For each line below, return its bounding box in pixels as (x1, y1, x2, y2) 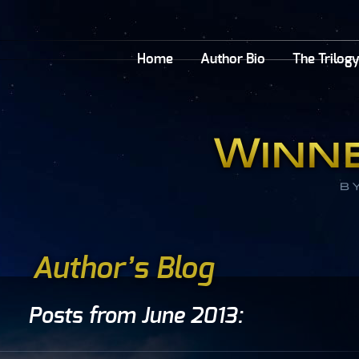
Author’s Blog (32, 254, 214, 284)
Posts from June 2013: (28, 305, 243, 327)
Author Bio (200, 52, 265, 66)
